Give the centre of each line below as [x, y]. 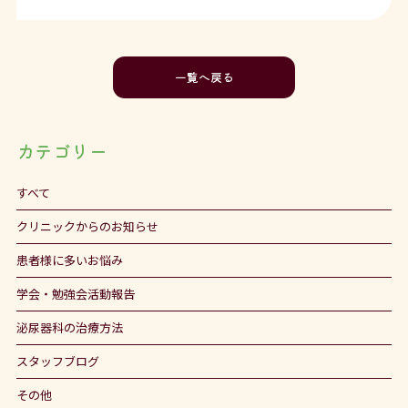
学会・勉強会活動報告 [75, 294]
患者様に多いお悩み [69, 260]
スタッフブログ [57, 362]
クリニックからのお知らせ [87, 227]
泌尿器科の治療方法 [69, 328]
